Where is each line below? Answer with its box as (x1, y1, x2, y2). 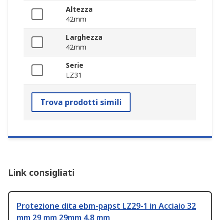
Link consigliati (8, 166, 75, 179)
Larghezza (66, 32, 103, 42)
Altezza (66, 4, 93, 14)
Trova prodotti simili (40, 97, 122, 108)
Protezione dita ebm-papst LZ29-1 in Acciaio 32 (17, 200, 196, 212)
